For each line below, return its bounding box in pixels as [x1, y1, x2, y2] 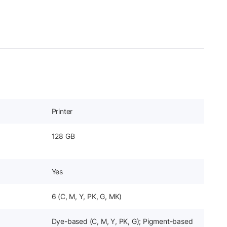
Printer [51, 106, 73, 116]
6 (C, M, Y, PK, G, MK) [51, 192, 122, 201]
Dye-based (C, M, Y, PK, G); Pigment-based [51, 216, 193, 225]
